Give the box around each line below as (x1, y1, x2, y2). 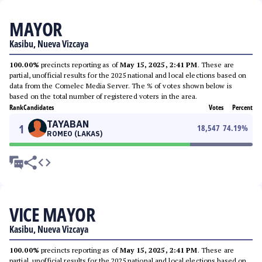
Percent (232, 102, 253, 112)
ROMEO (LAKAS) (47, 129, 102, 138)
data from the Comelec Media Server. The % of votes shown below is (9, 81, 232, 90)
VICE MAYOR (9, 202, 95, 227)
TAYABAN (47, 118, 89, 130)
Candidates (23, 102, 54, 112)
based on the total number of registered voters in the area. (9, 92, 198, 101)
